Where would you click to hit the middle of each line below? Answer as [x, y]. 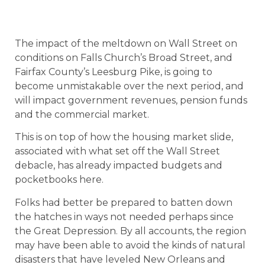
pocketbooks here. [59, 180]
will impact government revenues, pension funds [131, 100]
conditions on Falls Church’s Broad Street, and [124, 58]
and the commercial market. [82, 114]
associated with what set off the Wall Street [117, 151]
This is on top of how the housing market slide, [124, 137]
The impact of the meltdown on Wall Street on [126, 43]
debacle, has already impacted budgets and [119, 166]
